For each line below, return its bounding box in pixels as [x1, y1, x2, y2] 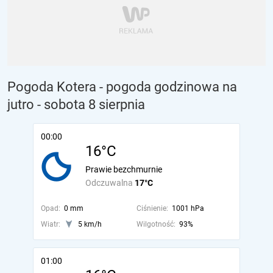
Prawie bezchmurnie [85, 165, 162, 174]
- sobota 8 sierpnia [37, 97, 145, 112]
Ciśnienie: [136, 204, 168, 213]
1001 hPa [171, 204, 204, 213]
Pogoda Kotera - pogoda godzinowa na [7, 79, 237, 94]
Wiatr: [41, 220, 60, 229]
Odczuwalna [85, 178, 135, 188]
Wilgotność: [136, 220, 175, 229]
